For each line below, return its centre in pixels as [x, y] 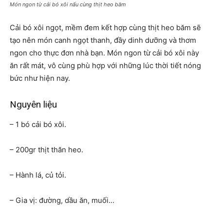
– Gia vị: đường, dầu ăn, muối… [62, 200]
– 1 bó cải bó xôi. [38, 124]
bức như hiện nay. [40, 78]
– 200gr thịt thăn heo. [46, 149]
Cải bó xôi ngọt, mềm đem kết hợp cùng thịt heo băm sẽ [105, 27]
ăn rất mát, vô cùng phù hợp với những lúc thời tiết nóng [105, 65]
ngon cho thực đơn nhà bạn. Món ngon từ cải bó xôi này [104, 53]
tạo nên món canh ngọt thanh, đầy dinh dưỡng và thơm [103, 40]
